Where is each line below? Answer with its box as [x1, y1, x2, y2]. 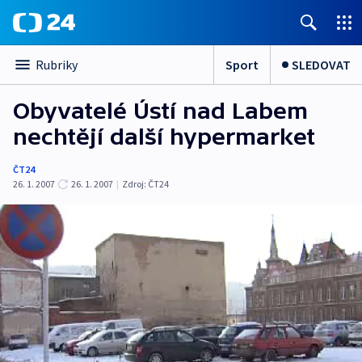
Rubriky [36, 57, 78, 73]
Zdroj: [122, 178, 146, 190]
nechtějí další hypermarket [13, 124, 315, 149]
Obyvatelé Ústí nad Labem [13, 98, 308, 124]
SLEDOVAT [292, 56, 351, 73]
